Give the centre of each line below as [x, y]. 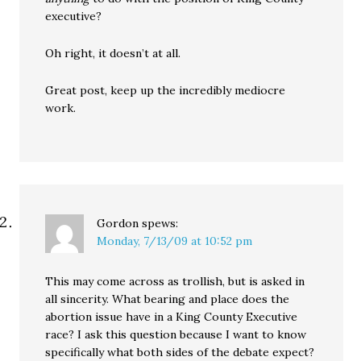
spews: [160, 224]
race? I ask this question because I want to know [176, 335]
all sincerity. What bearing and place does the [168, 299]
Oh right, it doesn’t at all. [113, 54]
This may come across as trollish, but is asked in [175, 282]
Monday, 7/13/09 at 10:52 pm [175, 241]
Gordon [118, 224]
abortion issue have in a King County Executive [172, 317]
